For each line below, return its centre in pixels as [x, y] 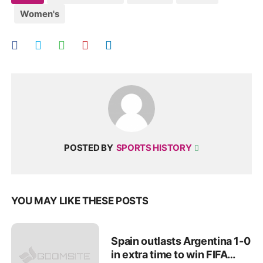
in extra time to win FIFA [169, 255]
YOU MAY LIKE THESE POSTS [80, 201]
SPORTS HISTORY [155, 148]
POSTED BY [89, 148]
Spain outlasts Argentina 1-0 [181, 241]
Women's [40, 14]
